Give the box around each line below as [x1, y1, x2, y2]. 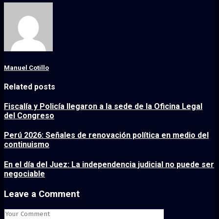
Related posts [4, 82, 55, 91]
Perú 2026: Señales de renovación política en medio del [4, 131, 209, 140]
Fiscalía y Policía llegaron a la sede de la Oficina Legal [4, 102, 202, 111]
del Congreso [4, 111, 54, 121]
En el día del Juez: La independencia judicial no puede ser [4, 159, 214, 169]
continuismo [4, 140, 49, 150]
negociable [4, 169, 45, 178]
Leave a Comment [4, 188, 80, 199]
